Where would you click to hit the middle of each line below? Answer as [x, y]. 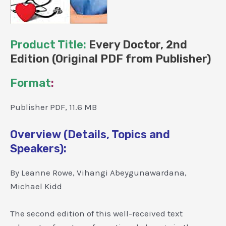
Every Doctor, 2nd [137, 44]
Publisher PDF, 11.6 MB [53, 107]
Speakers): [38, 149]
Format [31, 83]
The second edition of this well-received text [96, 214]
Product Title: [48, 44]
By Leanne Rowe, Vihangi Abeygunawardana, [98, 173]
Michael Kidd [36, 186]
